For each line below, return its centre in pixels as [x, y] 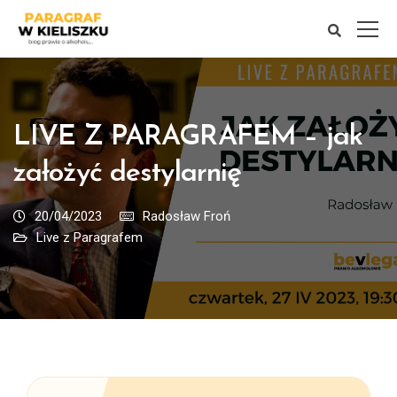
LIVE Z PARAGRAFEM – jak [188, 137]
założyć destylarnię [127, 174]
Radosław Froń [187, 216]
